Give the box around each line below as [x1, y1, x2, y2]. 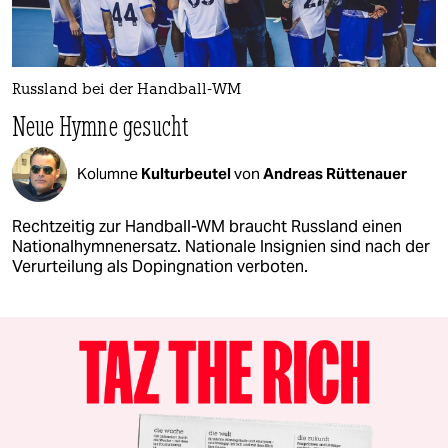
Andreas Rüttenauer [263, 164, 407, 184]
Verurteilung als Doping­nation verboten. [12, 255, 308, 277]
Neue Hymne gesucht [12, 107, 190, 143]
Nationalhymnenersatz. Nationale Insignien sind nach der [12, 235, 430, 257]
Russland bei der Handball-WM [12, 82, 241, 98]
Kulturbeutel [141, 164, 234, 184]
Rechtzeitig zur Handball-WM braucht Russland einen [12, 215, 402, 237]
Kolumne [77, 164, 141, 184]
